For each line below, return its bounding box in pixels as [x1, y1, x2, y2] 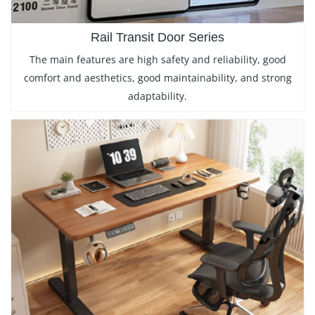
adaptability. [128, 89, 187, 103]
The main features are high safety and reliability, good [29, 52, 286, 66]
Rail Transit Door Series [91, 29, 224, 45]
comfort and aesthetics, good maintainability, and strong [23, 70, 292, 84]
